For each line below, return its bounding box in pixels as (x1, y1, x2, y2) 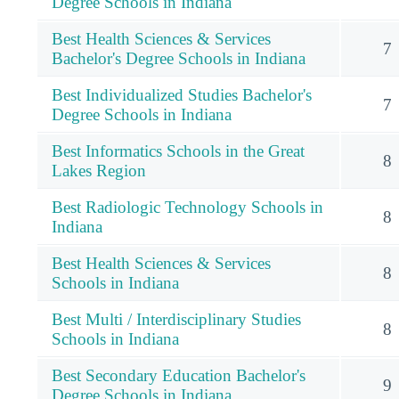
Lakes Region (52, 160, 146, 180)
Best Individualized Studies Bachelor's (52, 85, 312, 104)
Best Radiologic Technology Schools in (52, 197, 323, 216)
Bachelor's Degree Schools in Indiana (52, 48, 305, 68)
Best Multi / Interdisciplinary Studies (52, 309, 301, 329)
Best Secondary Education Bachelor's (52, 365, 305, 385)
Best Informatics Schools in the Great (52, 141, 305, 160)
